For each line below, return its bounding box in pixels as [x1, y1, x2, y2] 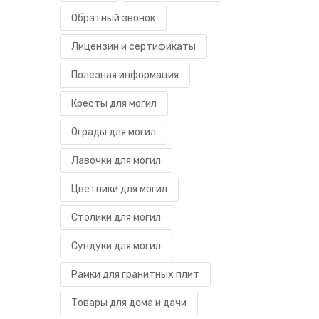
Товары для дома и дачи [71, 296, 187, 309]
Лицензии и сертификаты [71, 40, 196, 53]
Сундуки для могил [71, 239, 161, 252]
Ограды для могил [71, 125, 156, 138]
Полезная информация [71, 68, 179, 81]
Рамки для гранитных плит [71, 268, 199, 281]
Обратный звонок [71, 11, 155, 24]
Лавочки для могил [71, 154, 161, 167]
